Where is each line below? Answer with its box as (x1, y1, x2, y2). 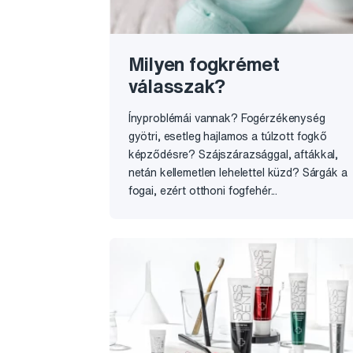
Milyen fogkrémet (128, 54, 280, 73)
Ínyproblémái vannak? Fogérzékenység (128, 112, 325, 124)
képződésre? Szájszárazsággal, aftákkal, (128, 148, 339, 160)
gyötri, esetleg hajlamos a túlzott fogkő (128, 130, 328, 142)
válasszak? (128, 76, 226, 95)
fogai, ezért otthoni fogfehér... (128, 184, 278, 196)
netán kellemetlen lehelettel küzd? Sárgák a (128, 166, 347, 178)
